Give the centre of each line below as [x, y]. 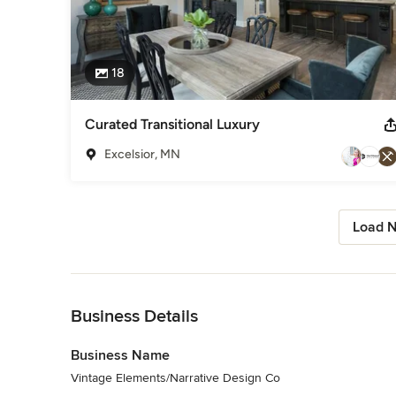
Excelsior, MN [142, 154]
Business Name [120, 355]
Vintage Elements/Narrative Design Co [175, 377]
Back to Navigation [122, 282]
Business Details [134, 316]
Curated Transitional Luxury [172, 124]
